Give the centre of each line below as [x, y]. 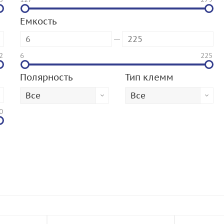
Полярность [46, 77]
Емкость [38, 21]
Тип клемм [149, 77]
